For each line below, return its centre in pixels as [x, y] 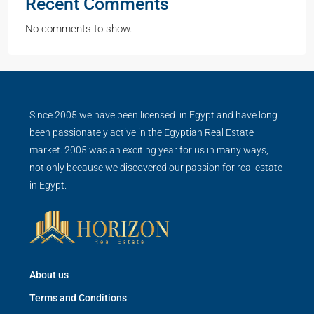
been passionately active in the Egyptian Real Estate [142, 133]
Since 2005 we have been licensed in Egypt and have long [153, 115]
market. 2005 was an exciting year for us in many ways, [149, 150]
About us [49, 275]
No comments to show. [79, 29]
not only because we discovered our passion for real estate [156, 168]
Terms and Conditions [78, 298]
